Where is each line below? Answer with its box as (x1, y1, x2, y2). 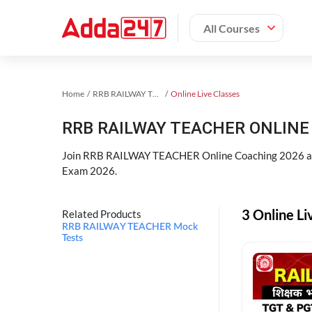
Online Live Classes (171, 88, 240, 99)
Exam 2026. (62, 164, 117, 177)
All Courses (203, 21, 260, 35)
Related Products (62, 208, 141, 220)
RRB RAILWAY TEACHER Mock (62, 222, 198, 232)
